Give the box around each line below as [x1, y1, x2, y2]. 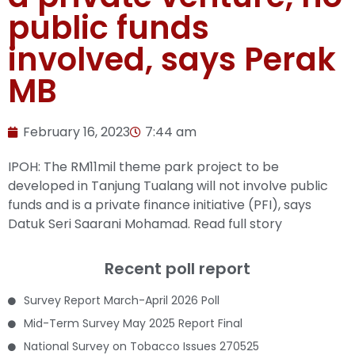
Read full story [193, 215, 282, 233]
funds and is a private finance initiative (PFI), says [8, 196, 311, 214]
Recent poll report [105, 258, 250, 281]
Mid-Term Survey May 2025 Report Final [24, 315, 242, 332]
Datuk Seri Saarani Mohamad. [8, 215, 193, 233]
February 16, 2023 [23, 123, 130, 141]
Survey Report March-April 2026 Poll [24, 292, 219, 309]
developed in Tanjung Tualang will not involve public [8, 177, 328, 195]
